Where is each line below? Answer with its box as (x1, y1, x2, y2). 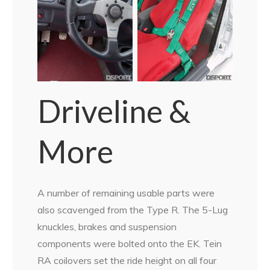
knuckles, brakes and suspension (37, 221, 177, 233)
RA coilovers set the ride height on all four (37, 254, 217, 267)
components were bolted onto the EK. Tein (37, 237, 222, 250)
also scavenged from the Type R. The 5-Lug (37, 204, 228, 216)
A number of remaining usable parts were (37, 187, 215, 199)
